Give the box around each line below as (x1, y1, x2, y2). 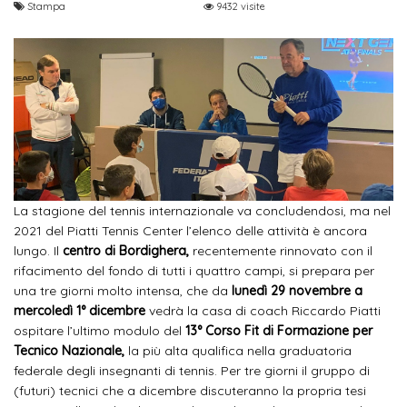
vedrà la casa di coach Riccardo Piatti (145, 303, 381, 320)
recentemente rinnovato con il (189, 243, 372, 260)
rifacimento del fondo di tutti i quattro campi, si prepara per (14, 263, 374, 280)
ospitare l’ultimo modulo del (14, 323, 182, 340)
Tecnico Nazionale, (14, 342, 124, 360)
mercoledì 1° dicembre (14, 303, 145, 320)
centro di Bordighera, (63, 243, 189, 260)
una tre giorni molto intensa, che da (14, 283, 228, 300)
